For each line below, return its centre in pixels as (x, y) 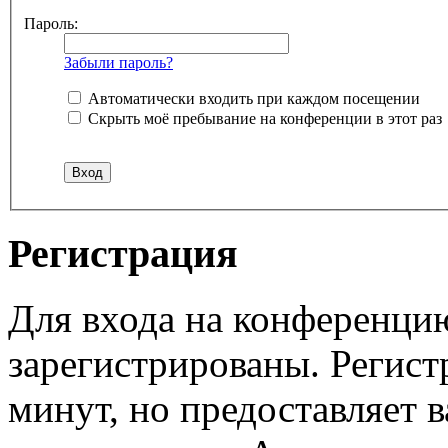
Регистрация (123, 253)
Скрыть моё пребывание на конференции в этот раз (263, 119)
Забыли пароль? (118, 63)
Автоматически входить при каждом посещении (252, 99)
